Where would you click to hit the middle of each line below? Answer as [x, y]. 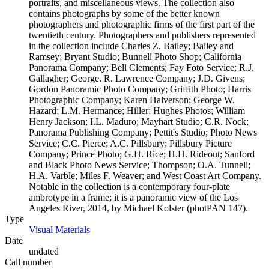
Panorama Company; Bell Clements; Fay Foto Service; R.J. [141, 68]
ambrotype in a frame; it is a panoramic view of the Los [133, 197]
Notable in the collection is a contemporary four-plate [129, 186]
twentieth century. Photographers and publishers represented [142, 35]
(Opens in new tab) [126, 230]
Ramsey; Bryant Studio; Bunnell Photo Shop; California [135, 57]
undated [44, 251]
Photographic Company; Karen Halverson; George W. [132, 100]
